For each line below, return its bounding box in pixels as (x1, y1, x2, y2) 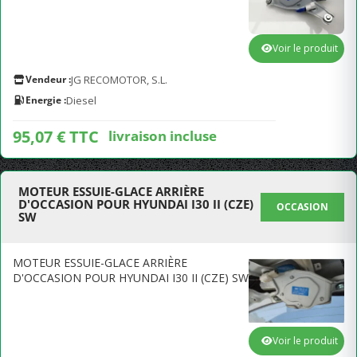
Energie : (25, 93, 66, 107)
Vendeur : (25, 73, 71, 86)
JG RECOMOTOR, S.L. (71, 73, 167, 87)
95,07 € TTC (13, 126, 99, 147)
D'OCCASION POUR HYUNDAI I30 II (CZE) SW (13, 270, 249, 285)
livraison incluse (108, 126, 217, 145)
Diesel (66, 93, 96, 108)
